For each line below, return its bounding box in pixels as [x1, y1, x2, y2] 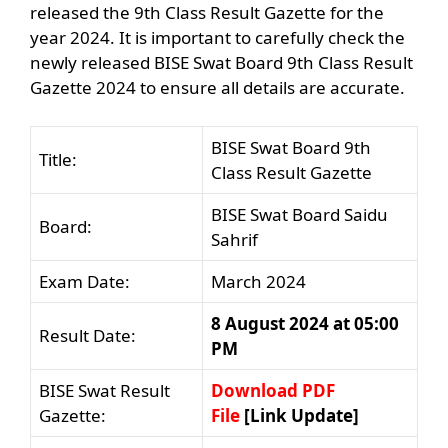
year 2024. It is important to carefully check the [30, 26, 405, 50]
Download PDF [211, 378, 335, 402]
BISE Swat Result [39, 378, 170, 402]
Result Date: [39, 323, 136, 347]
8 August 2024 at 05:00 [211, 311, 399, 335]
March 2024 [211, 269, 306, 293]
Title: [39, 147, 77, 171]
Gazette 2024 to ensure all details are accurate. [30, 76, 405, 100]
